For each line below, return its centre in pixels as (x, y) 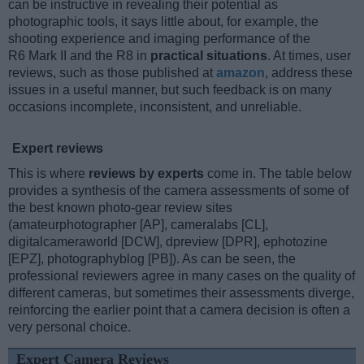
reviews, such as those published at (112, 73)
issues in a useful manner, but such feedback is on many (170, 90)
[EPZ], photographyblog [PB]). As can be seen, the (152, 259)
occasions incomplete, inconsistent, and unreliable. (155, 107)
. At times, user (309, 56)
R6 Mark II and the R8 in (79, 56)
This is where (48, 174)
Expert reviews (58, 149)
